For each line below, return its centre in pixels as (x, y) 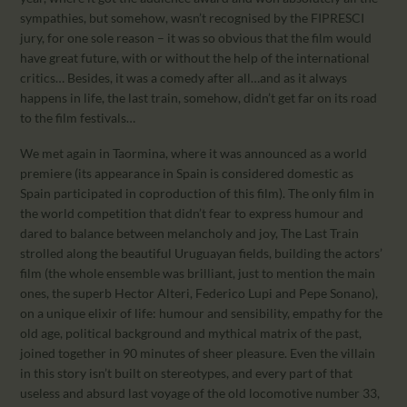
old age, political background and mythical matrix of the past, (191, 333)
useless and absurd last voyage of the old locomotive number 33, (200, 392)
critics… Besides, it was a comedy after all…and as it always (184, 77)
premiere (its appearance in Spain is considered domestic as (187, 173)
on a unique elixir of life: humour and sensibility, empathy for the (202, 313)
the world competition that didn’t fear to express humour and (192, 213)
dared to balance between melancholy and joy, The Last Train (190, 233)
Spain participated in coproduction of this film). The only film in (198, 193)
